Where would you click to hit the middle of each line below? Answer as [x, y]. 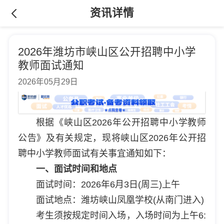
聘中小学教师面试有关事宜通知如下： [94, 153]
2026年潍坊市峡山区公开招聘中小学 [107, 52]
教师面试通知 [51, 65]
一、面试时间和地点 [76, 169]
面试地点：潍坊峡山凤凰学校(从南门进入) [120, 200]
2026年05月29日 [48, 81]
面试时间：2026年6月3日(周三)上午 [108, 184]
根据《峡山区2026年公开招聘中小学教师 [121, 122]
